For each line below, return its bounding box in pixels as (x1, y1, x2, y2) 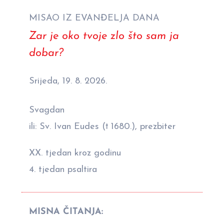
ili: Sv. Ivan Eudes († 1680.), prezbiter (29, 121, 175, 131)
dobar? (29, 47, 63, 59)
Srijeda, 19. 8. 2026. (29, 76, 107, 86)
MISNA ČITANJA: (29, 206, 103, 216)
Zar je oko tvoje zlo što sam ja (29, 30, 179, 42)
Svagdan (29, 105, 64, 115)
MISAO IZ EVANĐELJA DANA (29, 13, 159, 23)
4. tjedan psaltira (29, 164, 97, 174)
